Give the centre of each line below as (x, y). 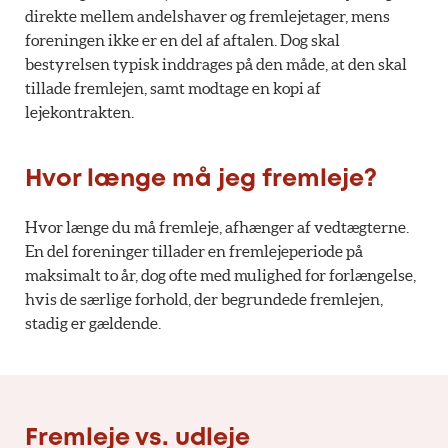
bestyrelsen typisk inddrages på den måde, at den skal (216, 64)
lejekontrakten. (79, 112)
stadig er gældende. (93, 322)
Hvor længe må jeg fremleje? (201, 180)
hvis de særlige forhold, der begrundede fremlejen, (204, 298)
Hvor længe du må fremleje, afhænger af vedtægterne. (217, 226)
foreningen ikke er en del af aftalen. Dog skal (182, 40)
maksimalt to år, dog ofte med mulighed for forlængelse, (220, 274)
